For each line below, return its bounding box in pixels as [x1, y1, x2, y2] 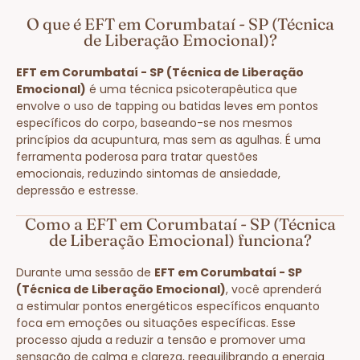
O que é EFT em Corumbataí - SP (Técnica [26, 13, 334, 34]
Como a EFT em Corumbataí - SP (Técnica [24, 213, 336, 234]
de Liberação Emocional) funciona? [48, 229, 312, 250]
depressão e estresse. [16, 182, 138, 198]
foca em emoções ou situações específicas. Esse [16, 314, 296, 331]
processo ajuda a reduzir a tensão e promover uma [16, 331, 305, 348]
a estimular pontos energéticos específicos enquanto [16, 297, 320, 314]
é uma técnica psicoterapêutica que [86, 80, 297, 97]
